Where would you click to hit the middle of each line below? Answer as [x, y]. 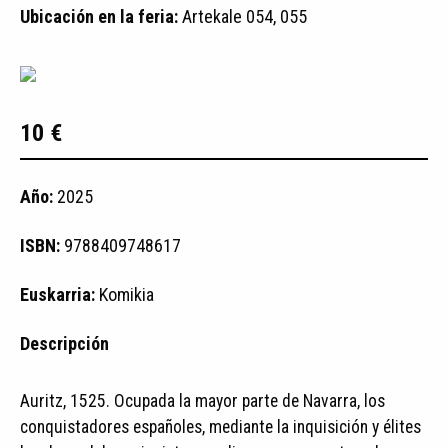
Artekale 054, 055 [244, 16]
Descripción [64, 343]
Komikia [126, 294]
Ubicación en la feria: [101, 16]
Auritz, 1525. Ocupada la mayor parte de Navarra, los [202, 401]
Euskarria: [59, 294]
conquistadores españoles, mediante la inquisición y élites [220, 427]
